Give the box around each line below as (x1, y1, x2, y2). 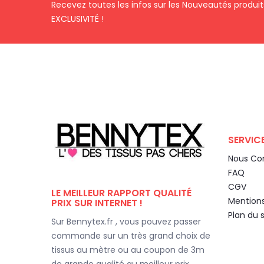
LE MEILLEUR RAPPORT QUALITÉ (51, 186, 192, 200)
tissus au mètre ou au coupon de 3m (51, 244, 204, 256)
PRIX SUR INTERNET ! (51, 196, 143, 210)
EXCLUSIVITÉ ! (51, 13, 104, 25)
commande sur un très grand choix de (51, 230, 210, 242)
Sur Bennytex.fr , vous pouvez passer (51, 216, 201, 228)
